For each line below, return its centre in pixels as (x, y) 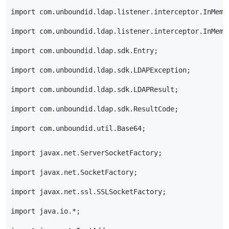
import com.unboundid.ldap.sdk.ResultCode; (95, 109)
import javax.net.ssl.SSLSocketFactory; (89, 191)
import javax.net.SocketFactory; (74, 172)
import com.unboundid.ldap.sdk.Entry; (85, 51)
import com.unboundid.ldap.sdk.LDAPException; (101, 70)
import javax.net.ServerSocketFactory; (87, 153)
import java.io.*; (46, 211)
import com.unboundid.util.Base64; (78, 129)
